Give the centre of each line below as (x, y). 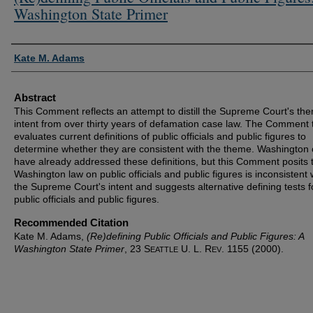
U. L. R (195, 248)
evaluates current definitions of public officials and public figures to (160, 136)
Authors (34, 56)
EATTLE (164, 249)
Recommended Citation (71, 222)
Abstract (35, 97)
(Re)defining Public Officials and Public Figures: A (195, 236)
